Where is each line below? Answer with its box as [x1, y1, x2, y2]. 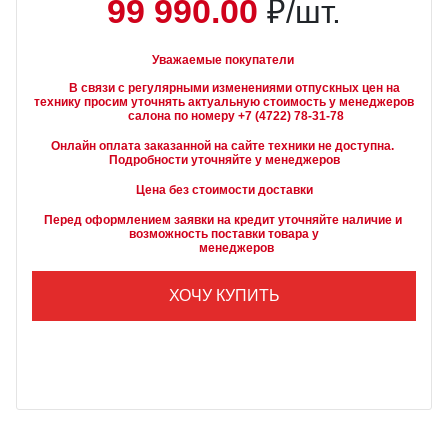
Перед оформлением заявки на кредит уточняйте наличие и [43, 213, 405, 227]
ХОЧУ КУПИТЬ [168, 287, 280, 304]
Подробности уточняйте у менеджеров [108, 153, 340, 167]
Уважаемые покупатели [151, 53, 294, 67]
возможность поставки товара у [129, 227, 319, 241]
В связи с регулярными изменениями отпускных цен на [45, 81, 69, 95]
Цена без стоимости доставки [135, 183, 313, 197]
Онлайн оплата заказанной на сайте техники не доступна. [51, 139, 397, 153]
